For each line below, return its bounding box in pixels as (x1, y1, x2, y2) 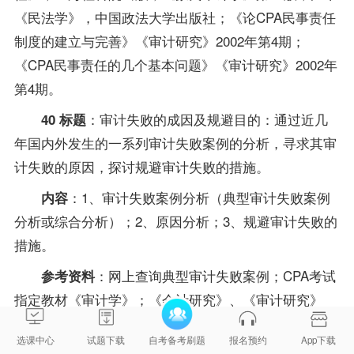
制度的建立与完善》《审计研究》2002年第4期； (13, 31, 305, 51)
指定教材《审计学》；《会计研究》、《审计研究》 (13, 288, 323, 309)
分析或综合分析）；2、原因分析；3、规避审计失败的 (13, 210, 337, 231)
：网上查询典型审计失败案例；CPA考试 (94, 265, 336, 285)
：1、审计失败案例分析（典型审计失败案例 (67, 186, 330, 207)
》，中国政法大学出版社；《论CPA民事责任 (67, 7, 336, 28)
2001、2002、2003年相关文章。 (13, 312, 207, 333)
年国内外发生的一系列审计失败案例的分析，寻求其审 (13, 132, 337, 153)
